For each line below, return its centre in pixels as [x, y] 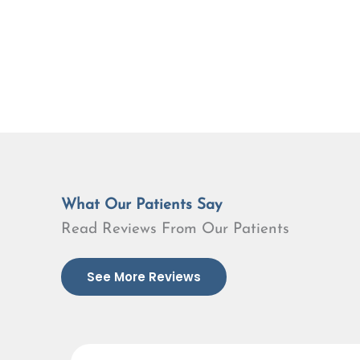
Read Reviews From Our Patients [175, 230]
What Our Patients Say [141, 206]
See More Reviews [144, 277]
